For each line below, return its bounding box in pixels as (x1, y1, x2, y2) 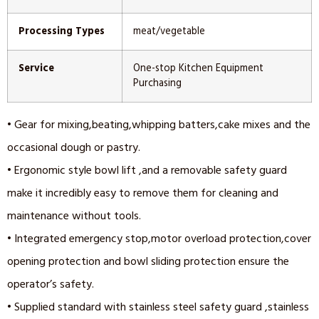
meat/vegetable (133, 24, 205, 39)
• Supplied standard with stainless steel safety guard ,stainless (7, 299, 309, 315)
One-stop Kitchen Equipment (133, 61, 263, 76)
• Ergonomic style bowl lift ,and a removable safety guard (7, 162, 287, 179)
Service (19, 61, 54, 76)
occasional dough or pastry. (7, 140, 140, 156)
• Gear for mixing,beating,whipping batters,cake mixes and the (7, 117, 310, 133)
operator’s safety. (7, 276, 94, 293)
